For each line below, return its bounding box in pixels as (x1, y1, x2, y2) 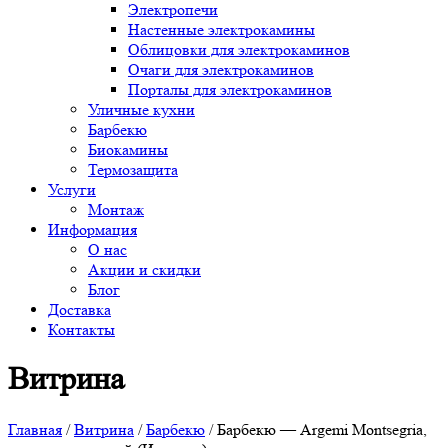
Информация (48, 219, 137, 239)
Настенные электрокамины (128, 19, 315, 39)
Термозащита (88, 159, 178, 179)
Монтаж (88, 199, 144, 219)
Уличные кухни (88, 99, 195, 119)
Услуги (48, 179, 96, 199)
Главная (8, 419, 62, 439)
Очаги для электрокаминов (128, 59, 314, 79)
